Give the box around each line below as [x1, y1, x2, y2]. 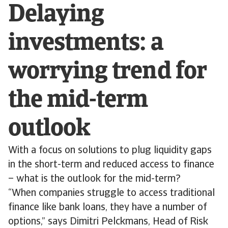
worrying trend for [8, 60, 206, 84]
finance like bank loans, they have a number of [8, 203, 207, 213]
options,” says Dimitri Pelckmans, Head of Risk [8, 217, 208, 227]
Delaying [8, 3, 104, 27]
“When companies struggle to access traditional [8, 188, 215, 198]
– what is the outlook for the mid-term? [8, 174, 181, 184]
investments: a [8, 32, 163, 56]
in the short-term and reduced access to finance [8, 160, 214, 170]
